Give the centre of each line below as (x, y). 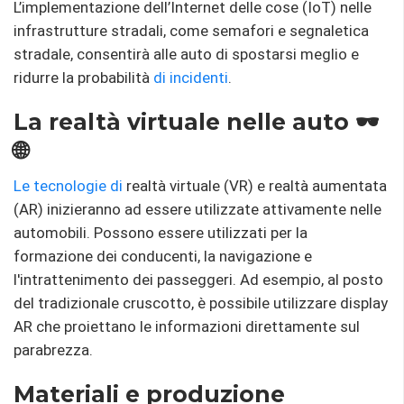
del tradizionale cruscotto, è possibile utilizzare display (201, 303)
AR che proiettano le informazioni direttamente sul (187, 327)
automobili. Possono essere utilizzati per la (161, 233)
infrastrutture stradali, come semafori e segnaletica (191, 31)
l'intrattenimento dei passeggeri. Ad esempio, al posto (198, 280)
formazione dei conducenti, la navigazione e (163, 257)
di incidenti (191, 78)
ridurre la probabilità (83, 78)
